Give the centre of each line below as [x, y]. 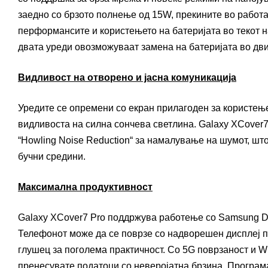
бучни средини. [52, 157]
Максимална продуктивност [85, 187]
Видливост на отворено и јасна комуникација [127, 78]
